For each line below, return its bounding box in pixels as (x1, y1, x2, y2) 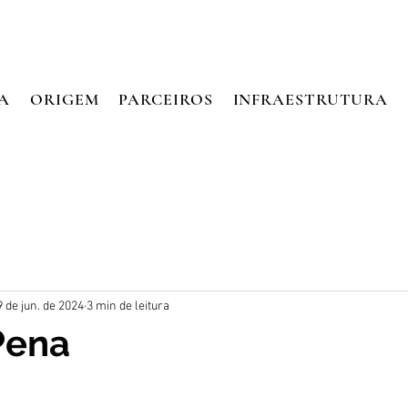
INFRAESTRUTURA (232, 89, 389, 109)
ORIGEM (30, 89, 99, 109)
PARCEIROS (118, 89, 213, 109)
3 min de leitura (87, 298, 169, 314)
